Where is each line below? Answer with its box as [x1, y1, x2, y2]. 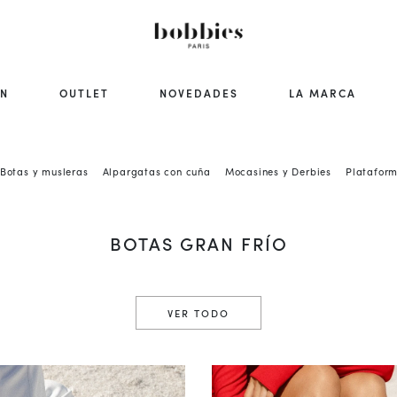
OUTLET [58, 85, 110, 100]
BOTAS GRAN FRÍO [109, 230, 288, 255]
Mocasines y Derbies [224, 163, 332, 178]
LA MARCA [288, 85, 357, 100]
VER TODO [167, 306, 230, 320]
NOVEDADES [159, 85, 239, 100]
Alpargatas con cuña [102, 163, 211, 178]
